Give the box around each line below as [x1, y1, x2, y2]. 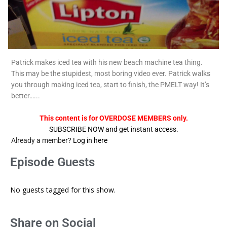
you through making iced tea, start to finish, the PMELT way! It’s [11, 81, 209, 89]
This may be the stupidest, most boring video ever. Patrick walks [11, 69, 210, 78]
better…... [11, 92, 40, 100]
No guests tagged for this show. [10, 185, 116, 195]
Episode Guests [10, 155, 95, 170]
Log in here [73, 136, 107, 145]
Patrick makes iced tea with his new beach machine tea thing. [11, 58, 203, 67]
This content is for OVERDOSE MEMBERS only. [39, 114, 188, 123]
